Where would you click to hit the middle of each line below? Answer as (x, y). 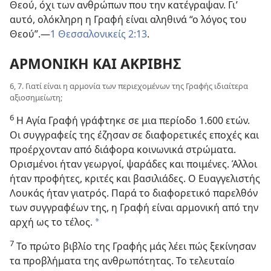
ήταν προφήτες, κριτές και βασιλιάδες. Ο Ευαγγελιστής (135, 179)
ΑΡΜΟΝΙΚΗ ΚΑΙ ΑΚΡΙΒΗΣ (95, 63)
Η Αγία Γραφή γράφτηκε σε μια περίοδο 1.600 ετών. (132, 121)
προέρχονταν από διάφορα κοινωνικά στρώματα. (123, 150)
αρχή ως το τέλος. (51, 222)
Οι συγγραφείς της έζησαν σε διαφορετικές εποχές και (134, 135)
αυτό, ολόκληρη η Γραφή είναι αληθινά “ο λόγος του (128, 19)
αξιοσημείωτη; (36, 98)
